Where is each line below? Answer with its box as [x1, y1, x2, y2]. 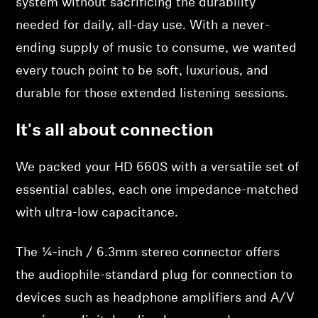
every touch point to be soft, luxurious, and [16, 65, 269, 78]
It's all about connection [16, 123, 214, 140]
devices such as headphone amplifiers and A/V [16, 292, 295, 305]
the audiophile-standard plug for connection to [16, 269, 293, 283]
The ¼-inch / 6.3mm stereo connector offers [16, 246, 280, 260]
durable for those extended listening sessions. [16, 87, 289, 101]
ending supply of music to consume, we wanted [16, 42, 297, 55]
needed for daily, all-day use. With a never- [16, 19, 270, 33]
